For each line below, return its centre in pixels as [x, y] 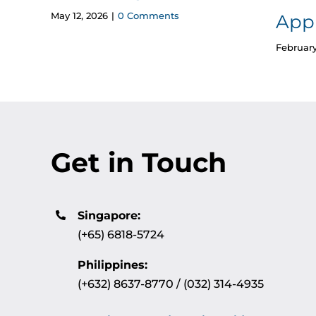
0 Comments [148, 15]
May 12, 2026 [79, 15]
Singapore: [109, 215]
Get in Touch [138, 162]
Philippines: [113, 265]
